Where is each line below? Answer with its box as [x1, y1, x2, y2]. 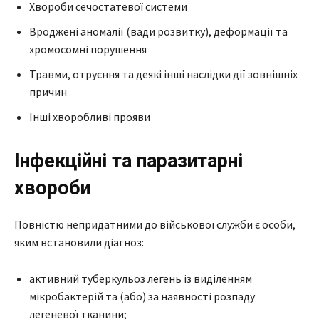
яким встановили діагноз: [14, 234, 144, 249]
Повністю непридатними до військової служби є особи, [14, 216, 296, 231]
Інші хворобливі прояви [29, 109, 150, 124]
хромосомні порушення [29, 41, 147, 56]
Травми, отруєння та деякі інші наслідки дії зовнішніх [29, 66, 298, 81]
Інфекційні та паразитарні [14, 149, 243, 172]
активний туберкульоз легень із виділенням [29, 271, 252, 286]
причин [29, 84, 67, 99]
